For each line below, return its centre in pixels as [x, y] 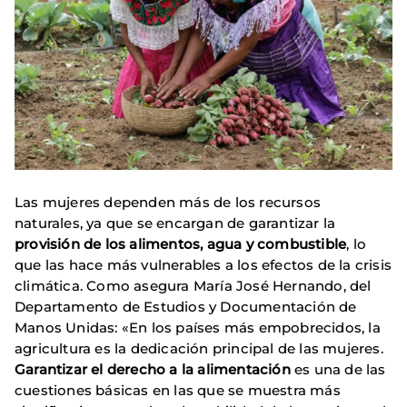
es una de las [338, 370]
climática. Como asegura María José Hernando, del [193, 286]
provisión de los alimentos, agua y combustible [181, 244]
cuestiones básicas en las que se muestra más [178, 391]
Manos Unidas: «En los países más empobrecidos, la [198, 328]
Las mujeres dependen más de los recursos [168, 203]
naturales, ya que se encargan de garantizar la [175, 223]
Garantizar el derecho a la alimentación [153, 370]
